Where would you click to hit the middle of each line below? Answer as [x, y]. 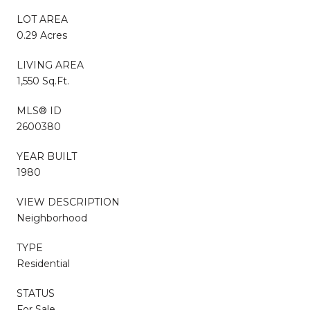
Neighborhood [52, 218]
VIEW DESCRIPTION [68, 202]
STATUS [36, 293]
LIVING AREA [50, 65]
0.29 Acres [42, 35]
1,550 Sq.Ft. [43, 81]
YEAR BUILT [47, 156]
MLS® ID [39, 110]
